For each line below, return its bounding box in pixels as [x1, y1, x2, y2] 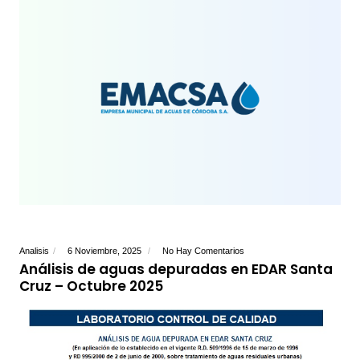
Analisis [19, 246, 50, 256]
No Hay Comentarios [162, 246, 245, 256]
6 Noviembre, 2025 [67, 246, 145, 256]
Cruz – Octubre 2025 [19, 276, 164, 297]
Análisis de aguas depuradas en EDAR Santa [19, 260, 333, 280]
